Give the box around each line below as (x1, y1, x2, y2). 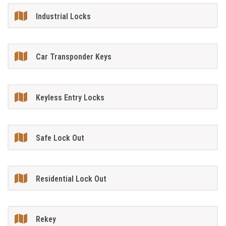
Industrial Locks (36, 11, 91, 21)
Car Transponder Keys (36, 52, 112, 62)
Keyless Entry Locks (36, 92, 105, 102)
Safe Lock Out (36, 133, 85, 143)
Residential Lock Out (36, 174, 107, 184)
